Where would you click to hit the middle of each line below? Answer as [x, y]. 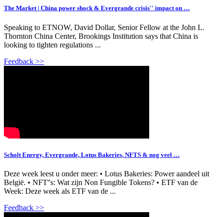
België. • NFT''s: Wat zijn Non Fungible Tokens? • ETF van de [101, 182]
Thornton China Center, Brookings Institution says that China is [101, 36]
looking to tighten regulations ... [52, 45]
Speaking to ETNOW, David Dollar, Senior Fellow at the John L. [104, 27]
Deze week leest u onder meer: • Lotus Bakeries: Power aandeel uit [107, 173]
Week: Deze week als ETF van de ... [60, 191]
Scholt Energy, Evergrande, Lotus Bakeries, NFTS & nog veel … [92, 155]
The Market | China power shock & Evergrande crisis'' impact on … [97, 8]
